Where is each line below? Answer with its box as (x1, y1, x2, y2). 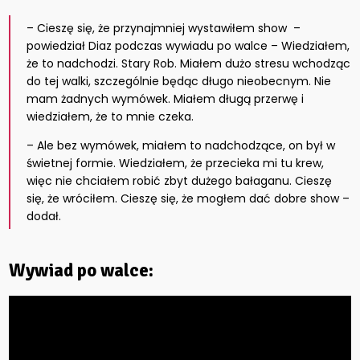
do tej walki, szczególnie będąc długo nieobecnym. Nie (27, 73, 332, 90)
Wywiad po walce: (9, 259, 154, 283)
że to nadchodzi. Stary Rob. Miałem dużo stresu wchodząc (27, 55, 351, 72)
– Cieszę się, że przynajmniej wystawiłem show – (27, 20, 301, 37)
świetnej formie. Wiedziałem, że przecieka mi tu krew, (27, 155, 325, 172)
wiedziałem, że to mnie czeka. (27, 108, 194, 125)
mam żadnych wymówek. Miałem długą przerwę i (27, 91, 305, 108)
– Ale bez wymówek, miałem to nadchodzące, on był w (27, 137, 336, 154)
